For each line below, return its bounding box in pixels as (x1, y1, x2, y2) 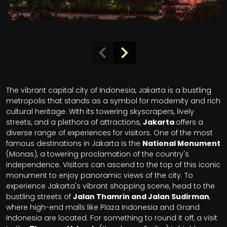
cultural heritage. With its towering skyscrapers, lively (6, 106, 194, 117)
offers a (176, 117, 203, 127)
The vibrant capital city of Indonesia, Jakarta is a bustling (6, 85, 211, 95)
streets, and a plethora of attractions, (6, 117, 143, 127)
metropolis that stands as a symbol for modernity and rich (6, 95, 220, 106)
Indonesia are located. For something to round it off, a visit (6, 212, 217, 223)
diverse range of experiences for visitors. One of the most (6, 127, 213, 138)
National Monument (142, 138, 220, 148)
